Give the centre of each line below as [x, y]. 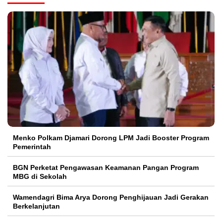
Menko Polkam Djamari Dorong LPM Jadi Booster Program [111, 138]
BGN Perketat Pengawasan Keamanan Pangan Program [106, 167]
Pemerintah [32, 146]
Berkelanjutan [36, 206]
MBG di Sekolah [40, 176]
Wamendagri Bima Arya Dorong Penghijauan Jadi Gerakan [111, 197]
